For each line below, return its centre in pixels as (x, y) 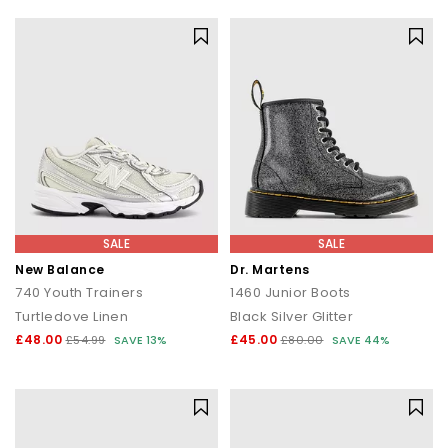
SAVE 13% (140, 340)
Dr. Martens (270, 269)
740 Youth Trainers (79, 292)
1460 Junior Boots (290, 292)
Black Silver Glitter (292, 316)
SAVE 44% (361, 340)
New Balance (60, 269)
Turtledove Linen (72, 316)
